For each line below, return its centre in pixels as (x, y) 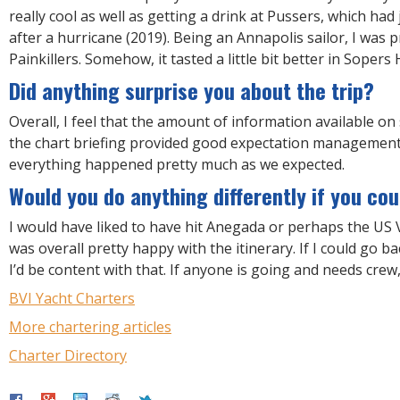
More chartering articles (90, 326)
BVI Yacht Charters (72, 298)
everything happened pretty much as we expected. (177, 164)
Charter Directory (68, 355)
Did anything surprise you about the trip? (192, 90)
